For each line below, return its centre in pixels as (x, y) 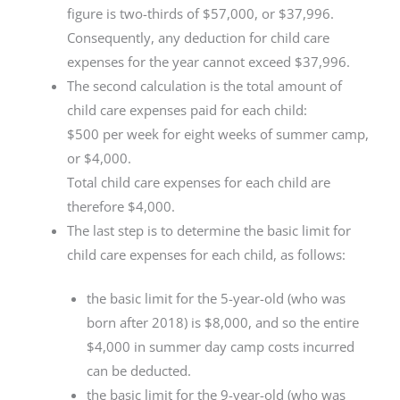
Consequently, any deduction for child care (199, 38)
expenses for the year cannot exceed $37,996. (211, 62)
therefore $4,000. (121, 207)
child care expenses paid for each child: (187, 110)
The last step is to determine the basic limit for (209, 231)
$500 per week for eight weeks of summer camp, (218, 134)
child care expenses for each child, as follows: (207, 255)
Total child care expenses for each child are (199, 183)
